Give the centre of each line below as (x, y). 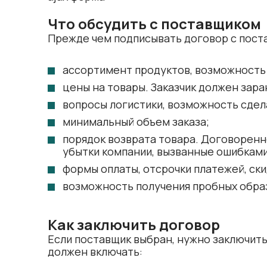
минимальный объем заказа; (136, 122)
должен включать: (95, 252)
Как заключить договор (134, 224)
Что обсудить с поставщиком (154, 24)
